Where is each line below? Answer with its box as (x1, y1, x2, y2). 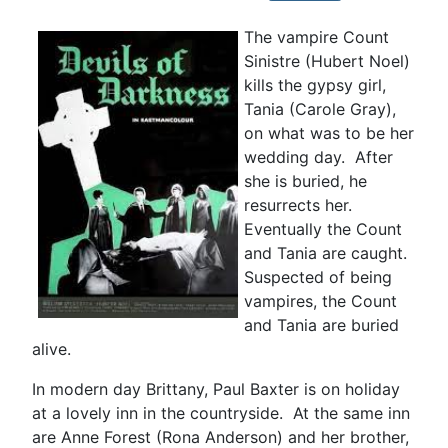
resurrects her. (244, 194, 357, 215)
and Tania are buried (244, 314, 399, 335)
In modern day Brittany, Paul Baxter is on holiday (32, 378, 400, 399)
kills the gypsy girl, (244, 74, 386, 95)
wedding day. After (244, 146, 393, 167)
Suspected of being (244, 266, 392, 287)
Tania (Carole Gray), (244, 98, 396, 119)
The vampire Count (244, 26, 389, 47)
